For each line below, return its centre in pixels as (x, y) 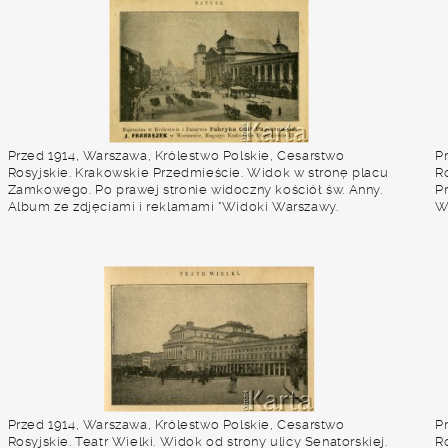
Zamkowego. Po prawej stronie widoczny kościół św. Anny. (195, 189)
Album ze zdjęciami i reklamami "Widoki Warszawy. (173, 206)
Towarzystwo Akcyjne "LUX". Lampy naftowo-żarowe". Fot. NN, (206, 223)
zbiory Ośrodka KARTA (80, 240)
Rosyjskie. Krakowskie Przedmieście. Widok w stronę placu (198, 172)
